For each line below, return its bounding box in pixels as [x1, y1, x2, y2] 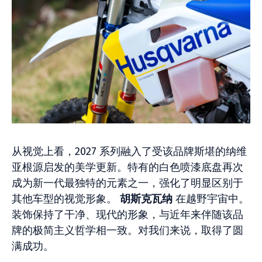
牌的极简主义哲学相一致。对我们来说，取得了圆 [12, 224, 243, 237]
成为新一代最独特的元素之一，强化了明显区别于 [12, 177, 243, 189]
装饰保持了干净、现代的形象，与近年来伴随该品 [12, 208, 243, 221]
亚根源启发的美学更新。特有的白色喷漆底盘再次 [12, 161, 243, 174]
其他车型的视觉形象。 [12, 192, 120, 205]
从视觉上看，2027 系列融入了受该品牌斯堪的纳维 [12, 145, 247, 158]
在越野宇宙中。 [173, 192, 249, 205]
